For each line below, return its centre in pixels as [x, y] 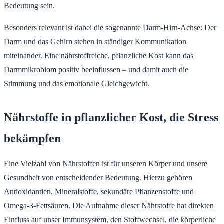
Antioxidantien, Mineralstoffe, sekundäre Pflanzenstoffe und [99, 191]
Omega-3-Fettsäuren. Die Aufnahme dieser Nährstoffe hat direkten [109, 205]
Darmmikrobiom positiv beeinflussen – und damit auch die [96, 69]
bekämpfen [32, 138]
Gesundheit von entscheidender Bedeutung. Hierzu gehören [98, 177]
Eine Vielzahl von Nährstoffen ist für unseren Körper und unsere [106, 163]
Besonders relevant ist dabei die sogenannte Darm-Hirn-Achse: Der [110, 27]
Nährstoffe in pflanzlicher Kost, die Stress [111, 117]
